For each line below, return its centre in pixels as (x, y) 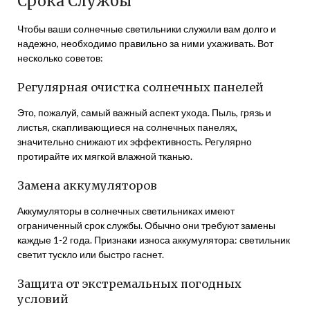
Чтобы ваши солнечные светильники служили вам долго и (147, 29)
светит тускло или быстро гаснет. (91, 254)
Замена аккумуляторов (87, 185)
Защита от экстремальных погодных (129, 284)
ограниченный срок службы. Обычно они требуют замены (146, 225)
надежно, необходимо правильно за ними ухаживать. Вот (145, 43)
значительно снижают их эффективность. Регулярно (135, 142)
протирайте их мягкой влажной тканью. (105, 156)
